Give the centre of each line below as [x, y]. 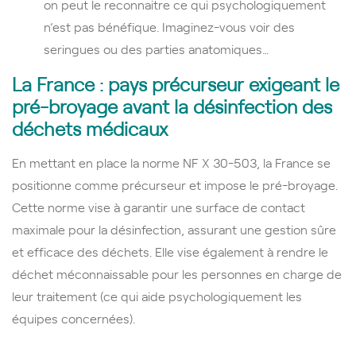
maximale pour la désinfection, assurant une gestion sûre [174, 228]
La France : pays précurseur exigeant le [176, 83]
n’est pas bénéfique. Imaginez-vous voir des [169, 26]
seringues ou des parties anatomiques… [156, 48]
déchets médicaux [90, 128]
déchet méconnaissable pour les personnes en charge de [177, 273]
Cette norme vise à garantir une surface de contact [159, 206]
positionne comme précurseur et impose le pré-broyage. [175, 184]
